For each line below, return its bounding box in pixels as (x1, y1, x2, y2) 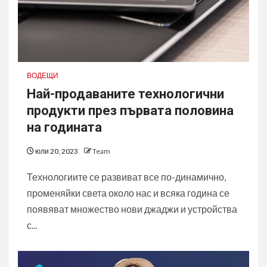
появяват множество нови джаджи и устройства (27, 203, 237, 215)
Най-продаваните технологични (27, 86, 224, 101)
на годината (27, 120, 102, 135)
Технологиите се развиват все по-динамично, (27, 171, 226, 182)
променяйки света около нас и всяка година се (27, 187, 229, 198)
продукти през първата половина (27, 103, 234, 118)
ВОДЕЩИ (27, 71, 58, 80)
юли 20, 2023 (34, 147, 79, 156)
